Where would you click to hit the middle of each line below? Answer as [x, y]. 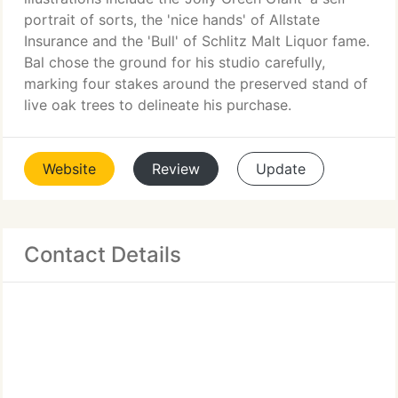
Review [176, 169]
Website [69, 169]
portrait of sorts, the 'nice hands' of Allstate [172, 20]
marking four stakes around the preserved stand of [196, 84]
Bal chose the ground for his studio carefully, [175, 62]
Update [281, 169]
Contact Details [103, 255]
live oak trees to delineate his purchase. [158, 105]
